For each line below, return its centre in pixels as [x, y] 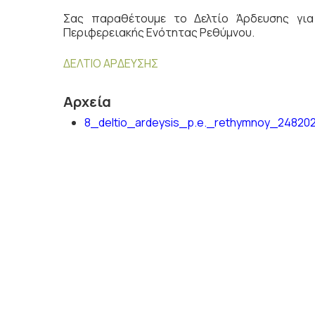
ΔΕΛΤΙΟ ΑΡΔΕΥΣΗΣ [111, 63]
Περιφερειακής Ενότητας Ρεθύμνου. [159, 32]
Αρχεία [87, 102]
